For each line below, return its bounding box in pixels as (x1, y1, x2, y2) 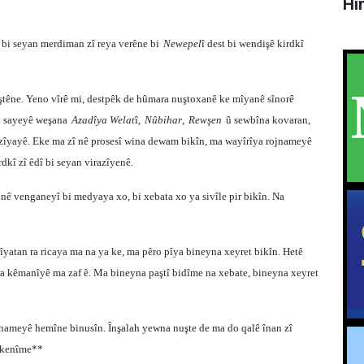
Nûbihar (145, 114, 182, 126)
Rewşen (188, 114, 222, 126)
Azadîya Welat (71, 114, 135, 126)
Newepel (163, 37, 201, 50)
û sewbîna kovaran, (226, 114, 310, 126)
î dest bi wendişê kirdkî (201, 37, 304, 50)
